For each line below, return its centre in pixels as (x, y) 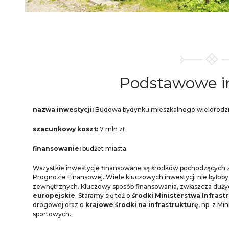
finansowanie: (57, 148)
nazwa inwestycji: (64, 110)
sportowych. (52, 214)
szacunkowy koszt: (65, 129)
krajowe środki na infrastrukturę (142, 205)
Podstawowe (170, 83)
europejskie (54, 196)
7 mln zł (111, 129)
